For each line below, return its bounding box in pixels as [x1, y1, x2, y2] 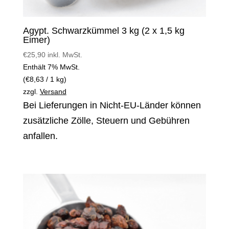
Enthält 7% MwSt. [22, 62, 80, 71]
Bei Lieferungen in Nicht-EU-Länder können [22, 100, 201, 110]
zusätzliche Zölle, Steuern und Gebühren [22, 115, 190, 126]
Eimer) [22, 34, 50, 45]
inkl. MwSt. [47, 50, 82, 59]
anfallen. [22, 130, 58, 141]
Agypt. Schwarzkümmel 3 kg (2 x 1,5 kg [22, 25, 185, 36]
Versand [39, 87, 66, 96]
